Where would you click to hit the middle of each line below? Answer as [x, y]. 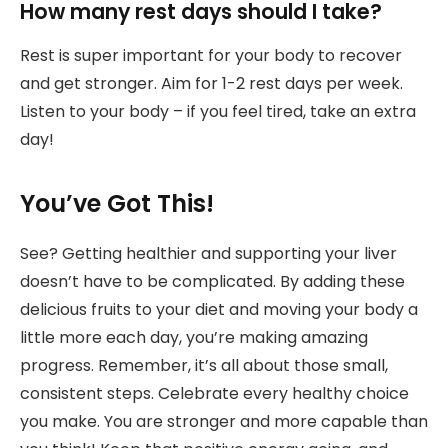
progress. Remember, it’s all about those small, [204, 366]
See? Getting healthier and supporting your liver [208, 254]
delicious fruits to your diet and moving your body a [219, 310]
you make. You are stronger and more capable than [224, 422]
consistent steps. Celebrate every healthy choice [214, 394]
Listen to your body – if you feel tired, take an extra [218, 111]
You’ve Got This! [117, 204]
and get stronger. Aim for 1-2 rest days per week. [211, 83]
